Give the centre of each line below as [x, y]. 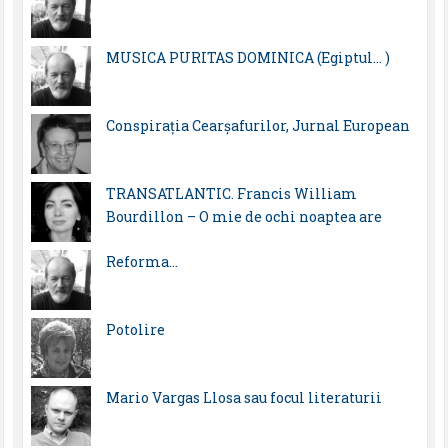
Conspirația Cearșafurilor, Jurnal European [257, 126]
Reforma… [141, 262]
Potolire [135, 330]
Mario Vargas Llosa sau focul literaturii [243, 398]
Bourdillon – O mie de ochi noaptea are [243, 217]
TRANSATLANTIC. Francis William [231, 194]
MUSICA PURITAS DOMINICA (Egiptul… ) [247, 58]
